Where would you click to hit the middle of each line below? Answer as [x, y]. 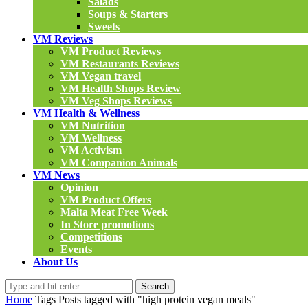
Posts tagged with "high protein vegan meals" [157, 299]
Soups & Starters [128, 14]
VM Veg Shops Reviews [116, 101]
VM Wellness [91, 138]
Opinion [79, 187]
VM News [56, 175]
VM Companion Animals [119, 163]
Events [76, 249]
